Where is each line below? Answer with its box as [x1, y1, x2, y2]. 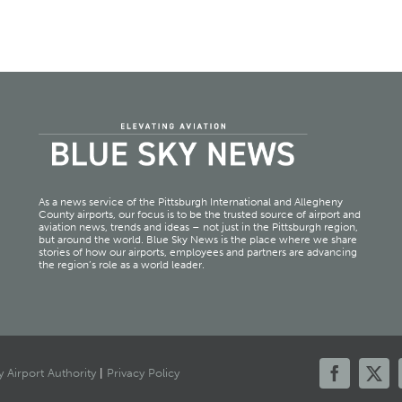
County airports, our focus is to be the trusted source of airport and [38, 208, 361, 222]
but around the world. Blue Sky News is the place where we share [38, 233, 357, 247]
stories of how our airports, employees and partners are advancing [38, 246, 357, 259]
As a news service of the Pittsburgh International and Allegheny [38, 196, 343, 209]
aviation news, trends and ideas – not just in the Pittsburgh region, [38, 221, 358, 234]
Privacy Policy [106, 366, 179, 380]
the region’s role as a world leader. [38, 258, 205, 272]
